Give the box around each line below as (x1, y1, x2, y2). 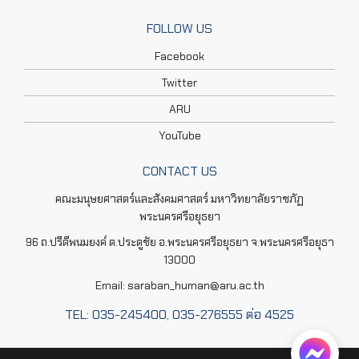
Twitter (162, 75, 197, 90)
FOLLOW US (147, 19, 212, 37)
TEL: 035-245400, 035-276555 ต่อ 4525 (65, 305, 294, 323)
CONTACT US (142, 162, 217, 179)
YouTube (158, 127, 201, 143)
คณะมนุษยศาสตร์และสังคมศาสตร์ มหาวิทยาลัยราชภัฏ (55, 191, 304, 206)
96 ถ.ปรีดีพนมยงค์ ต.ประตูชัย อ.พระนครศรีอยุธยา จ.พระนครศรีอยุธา (25, 234, 334, 249)
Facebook (155, 48, 204, 63)
